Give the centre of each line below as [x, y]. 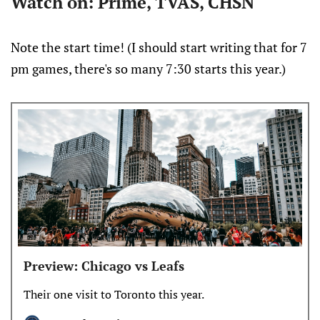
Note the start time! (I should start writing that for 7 [159, 47]
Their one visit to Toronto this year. [114, 294]
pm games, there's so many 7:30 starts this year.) [148, 69]
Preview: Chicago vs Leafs [104, 266]
